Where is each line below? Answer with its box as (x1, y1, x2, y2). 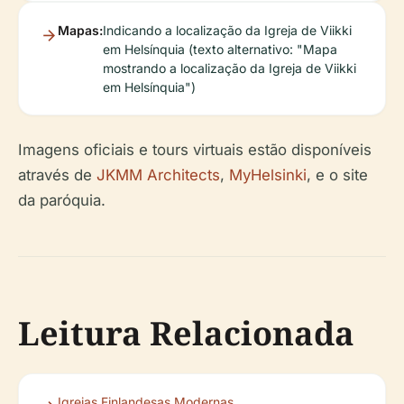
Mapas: (58, 23, 103, 38)
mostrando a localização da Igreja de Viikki (103, 60, 356, 76)
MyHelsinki (229, 166, 307, 184)
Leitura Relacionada (18, 311, 354, 355)
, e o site (307, 166, 368, 184)
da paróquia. (18, 191, 106, 209)
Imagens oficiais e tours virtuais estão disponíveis (18, 141, 372, 159)
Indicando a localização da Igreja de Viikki (103, 23, 352, 38)
